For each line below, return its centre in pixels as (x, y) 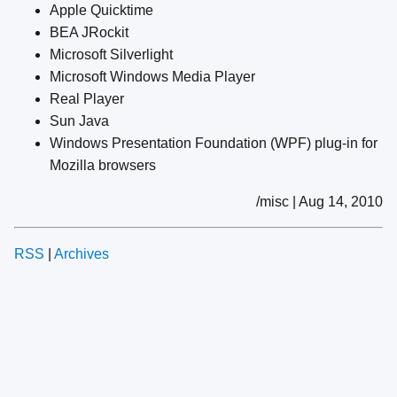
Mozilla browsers (103, 166)
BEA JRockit (89, 33)
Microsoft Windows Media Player (152, 77)
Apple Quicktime (101, 11)
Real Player (87, 99)
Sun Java (79, 121)
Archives (82, 254)
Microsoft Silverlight (111, 55)
